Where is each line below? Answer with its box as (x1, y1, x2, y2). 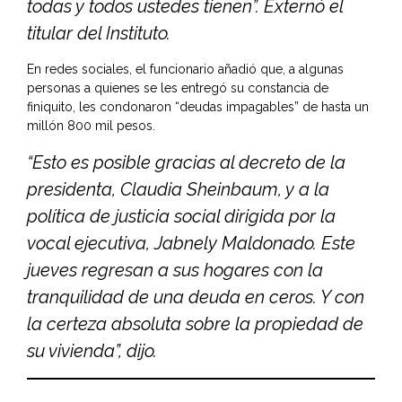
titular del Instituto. (27, 22, 170, 45)
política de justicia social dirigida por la (27, 205, 336, 228)
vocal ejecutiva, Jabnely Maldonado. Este (27, 232, 355, 255)
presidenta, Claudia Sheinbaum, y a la (27, 179, 329, 201)
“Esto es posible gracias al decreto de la (27, 152, 345, 174)
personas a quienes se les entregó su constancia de (27, 81, 328, 96)
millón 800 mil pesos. (27, 118, 155, 134)
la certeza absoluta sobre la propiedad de (27, 313, 363, 336)
